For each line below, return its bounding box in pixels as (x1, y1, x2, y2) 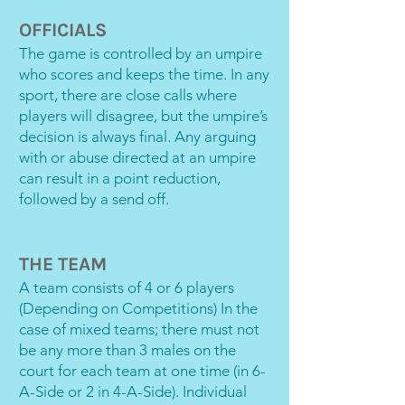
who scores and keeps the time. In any (19, 65, 269, 83)
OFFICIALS (19, 19, 107, 41)
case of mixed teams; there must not (19, 320, 259, 338)
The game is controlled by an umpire (19, 44, 262, 62)
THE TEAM (19, 253, 107, 275)
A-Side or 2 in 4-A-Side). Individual (19, 382, 247, 400)
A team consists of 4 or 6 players (19, 278, 234, 297)
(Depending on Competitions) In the (19, 299, 258, 317)
